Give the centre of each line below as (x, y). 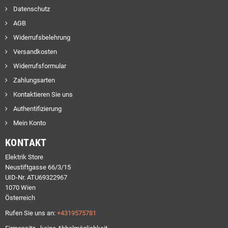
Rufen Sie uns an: (31, 213)
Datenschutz (31, 9)
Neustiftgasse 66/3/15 (38, 167)
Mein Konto (29, 123)
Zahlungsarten (33, 80)
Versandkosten (34, 51)
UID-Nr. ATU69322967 (36, 177)
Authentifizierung (37, 108)
